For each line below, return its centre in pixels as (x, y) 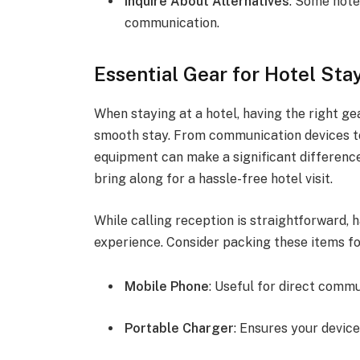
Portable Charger (180, 328)
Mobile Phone (167, 287)
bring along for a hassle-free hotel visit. (214, 178)
